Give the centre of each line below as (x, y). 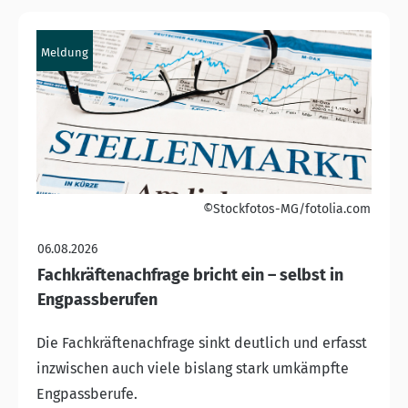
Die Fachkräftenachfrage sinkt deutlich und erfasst (202, 342)
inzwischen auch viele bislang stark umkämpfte (193, 368)
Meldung (65, 52)
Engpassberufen (97, 299)
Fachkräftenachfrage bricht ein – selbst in (190, 275)
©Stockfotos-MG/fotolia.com (287, 209)
